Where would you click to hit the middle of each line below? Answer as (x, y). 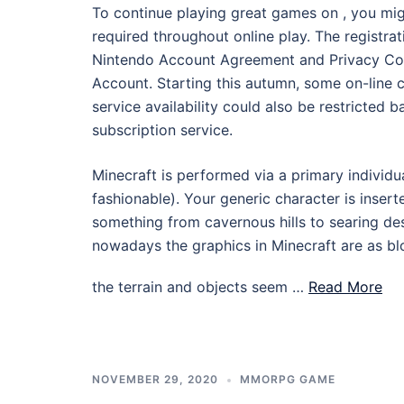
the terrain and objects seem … (200, 286)
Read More (345, 286)
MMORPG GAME (288, 379)
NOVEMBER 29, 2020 (155, 379)
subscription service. (162, 129)
